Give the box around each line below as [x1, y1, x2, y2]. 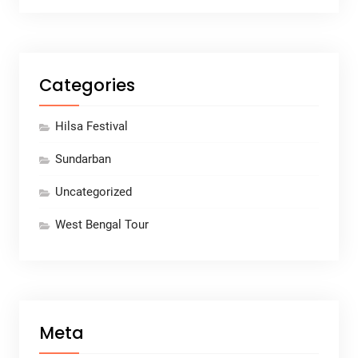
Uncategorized [54, 185, 132, 200]
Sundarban [54, 152, 111, 167]
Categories [38, 74, 135, 97]
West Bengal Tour [54, 217, 149, 233]
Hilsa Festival [54, 119, 128, 134]
